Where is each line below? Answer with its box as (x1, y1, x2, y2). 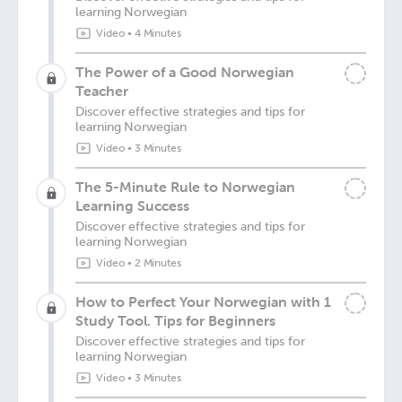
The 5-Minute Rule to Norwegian (75, 178, 295, 196)
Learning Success (75, 197, 189, 214)
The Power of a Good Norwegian (75, 63, 294, 81)
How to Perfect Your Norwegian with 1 (75, 293, 331, 310)
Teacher (75, 82, 128, 100)
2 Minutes (134, 257, 182, 269)
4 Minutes (134, 27, 182, 39)
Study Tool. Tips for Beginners (75, 311, 275, 329)
